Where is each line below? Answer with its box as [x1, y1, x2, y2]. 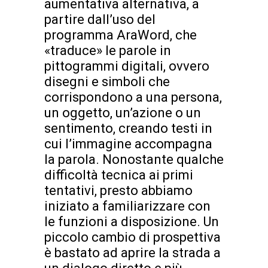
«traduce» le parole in [44, 43, 171, 59]
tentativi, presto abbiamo [44, 183, 193, 199]
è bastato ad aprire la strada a [44, 245, 221, 261]
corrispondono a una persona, [44, 90, 222, 105]
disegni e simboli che [44, 74, 170, 90]
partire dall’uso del [44, 12, 156, 28]
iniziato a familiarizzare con [44, 199, 211, 214]
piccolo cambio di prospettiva [44, 230, 221, 245]
